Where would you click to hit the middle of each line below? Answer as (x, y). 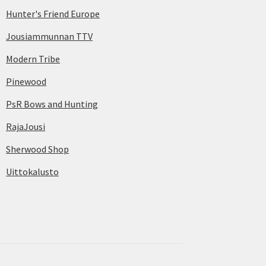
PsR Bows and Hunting (52, 104)
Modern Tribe (33, 58)
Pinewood (26, 81)
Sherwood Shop (38, 149)
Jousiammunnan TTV (50, 36)
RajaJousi (26, 126)
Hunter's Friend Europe (53, 13)
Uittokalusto (33, 171)
